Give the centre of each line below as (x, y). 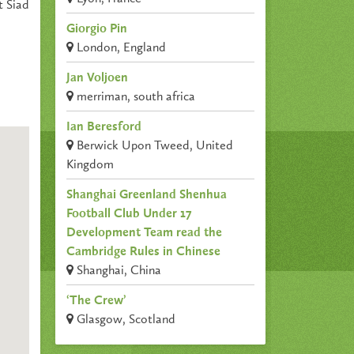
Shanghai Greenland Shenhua (147, 196)
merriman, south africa (135, 98)
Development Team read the (145, 233)
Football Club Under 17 (129, 215)
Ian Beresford (104, 128)
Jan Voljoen (98, 79)
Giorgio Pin (97, 30)
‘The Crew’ (96, 301)
